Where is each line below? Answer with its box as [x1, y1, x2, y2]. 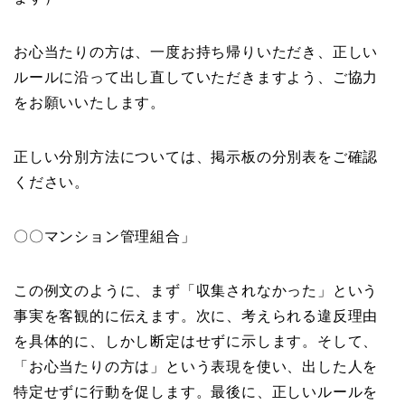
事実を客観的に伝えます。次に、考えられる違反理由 [14, 307, 379, 324]
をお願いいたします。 [14, 94, 165, 110]
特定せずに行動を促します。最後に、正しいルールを [14, 383, 379, 400]
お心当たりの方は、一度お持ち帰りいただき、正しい [14, 43, 379, 60]
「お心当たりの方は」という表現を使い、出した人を [14, 358, 379, 374]
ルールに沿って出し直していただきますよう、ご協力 [14, 69, 379, 85]
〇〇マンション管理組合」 [14, 228, 196, 244]
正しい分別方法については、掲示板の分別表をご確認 [14, 148, 379, 165]
